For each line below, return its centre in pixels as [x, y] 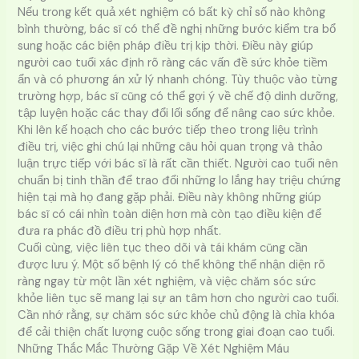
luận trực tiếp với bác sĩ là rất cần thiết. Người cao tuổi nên [178, 163]
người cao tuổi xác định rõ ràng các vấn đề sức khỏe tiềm [173, 63]
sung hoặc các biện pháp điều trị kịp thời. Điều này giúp [166, 46]
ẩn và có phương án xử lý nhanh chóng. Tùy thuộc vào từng [178, 79]
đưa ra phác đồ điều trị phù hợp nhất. [120, 231]
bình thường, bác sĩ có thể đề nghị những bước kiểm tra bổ [177, 29]
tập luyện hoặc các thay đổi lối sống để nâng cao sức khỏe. [177, 113]
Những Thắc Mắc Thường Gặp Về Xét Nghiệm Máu [154, 349]
